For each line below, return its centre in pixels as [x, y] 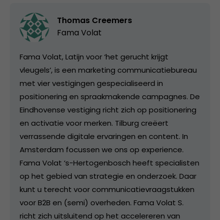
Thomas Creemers [95, 20]
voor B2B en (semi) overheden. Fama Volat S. [102, 203]
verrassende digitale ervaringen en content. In [104, 136]
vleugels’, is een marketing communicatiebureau [108, 70]
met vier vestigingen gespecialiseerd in [91, 83]
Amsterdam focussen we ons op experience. [102, 150]
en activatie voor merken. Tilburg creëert [94, 123]
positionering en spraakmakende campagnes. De [110, 96]
